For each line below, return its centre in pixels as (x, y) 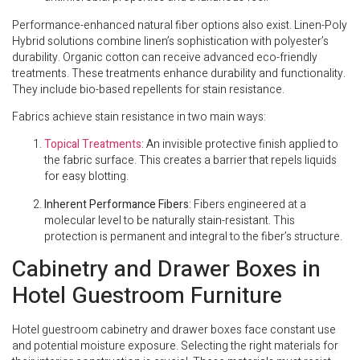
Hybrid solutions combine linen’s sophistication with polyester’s (170, 41)
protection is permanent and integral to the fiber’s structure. (193, 236)
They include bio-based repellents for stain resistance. (148, 89)
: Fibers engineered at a (247, 204)
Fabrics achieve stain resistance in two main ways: (139, 117)
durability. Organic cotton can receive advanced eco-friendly (165, 57)
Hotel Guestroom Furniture (147, 297)
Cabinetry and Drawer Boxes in (166, 270)
